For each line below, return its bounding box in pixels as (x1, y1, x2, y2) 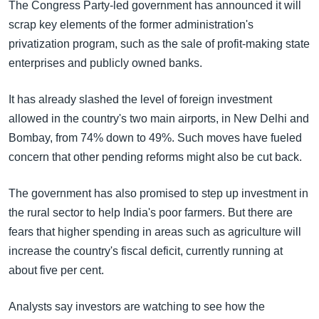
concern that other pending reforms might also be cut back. (9, 151, 302, 163)
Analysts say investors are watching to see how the (9, 300, 265, 313)
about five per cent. (9, 264, 104, 276)
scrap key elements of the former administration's (9, 19, 253, 31)
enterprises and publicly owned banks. (9, 57, 202, 69)
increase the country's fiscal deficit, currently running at (9, 245, 283, 257)
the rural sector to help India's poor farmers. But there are (9, 206, 293, 219)
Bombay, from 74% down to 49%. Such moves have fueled (9, 132, 302, 144)
